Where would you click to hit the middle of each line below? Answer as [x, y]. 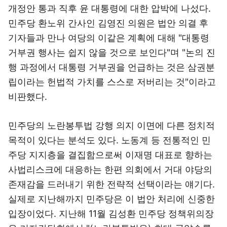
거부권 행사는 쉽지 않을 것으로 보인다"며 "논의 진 [112, 52]
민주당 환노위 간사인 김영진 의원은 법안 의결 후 [108, 23]
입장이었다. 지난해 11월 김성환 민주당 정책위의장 [111, 214]
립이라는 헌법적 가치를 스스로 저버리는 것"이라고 [112, 82]
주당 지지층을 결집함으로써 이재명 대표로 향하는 [110, 155]
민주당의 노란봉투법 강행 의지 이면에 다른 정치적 [111, 125]
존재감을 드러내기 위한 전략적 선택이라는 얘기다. [111, 184]
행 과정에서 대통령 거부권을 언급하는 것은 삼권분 [111, 67]
